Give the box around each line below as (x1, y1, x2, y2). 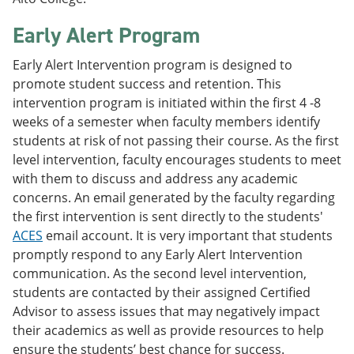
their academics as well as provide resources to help (13, 322, 324, 339)
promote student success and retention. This (13, 75, 281, 92)
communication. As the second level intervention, (13, 265, 307, 282)
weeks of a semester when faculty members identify (13, 113, 320, 130)
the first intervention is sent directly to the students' (13, 208, 323, 225)
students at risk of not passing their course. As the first (13, 132, 339, 149)
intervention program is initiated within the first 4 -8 (13, 94, 321, 111)
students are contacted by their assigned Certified (13, 284, 311, 301)
